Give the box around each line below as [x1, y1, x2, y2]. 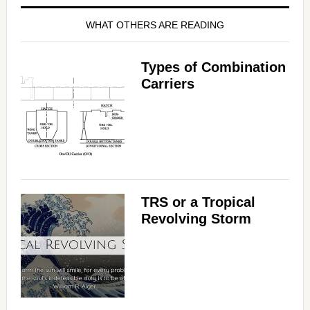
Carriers [140, 76, 194, 92]
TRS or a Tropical [140, 194, 255, 210]
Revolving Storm [140, 211, 251, 227]
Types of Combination [140, 60, 286, 75]
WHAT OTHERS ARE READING [85, 19, 224, 31]
